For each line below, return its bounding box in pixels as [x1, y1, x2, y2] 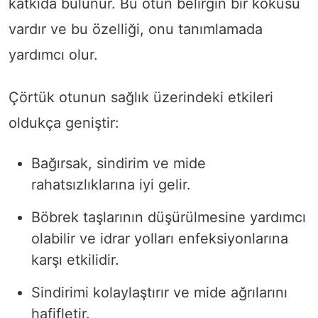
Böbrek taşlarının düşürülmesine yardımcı [31, 208, 306, 226]
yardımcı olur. [9, 45, 98, 63]
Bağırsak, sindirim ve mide [31, 154, 206, 172]
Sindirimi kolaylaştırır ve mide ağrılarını [31, 283, 287, 301]
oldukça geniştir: [9, 114, 119, 131]
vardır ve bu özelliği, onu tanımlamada [9, 20, 263, 38]
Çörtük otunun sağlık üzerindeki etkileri [9, 88, 273, 106]
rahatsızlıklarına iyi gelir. [31, 175, 191, 193]
